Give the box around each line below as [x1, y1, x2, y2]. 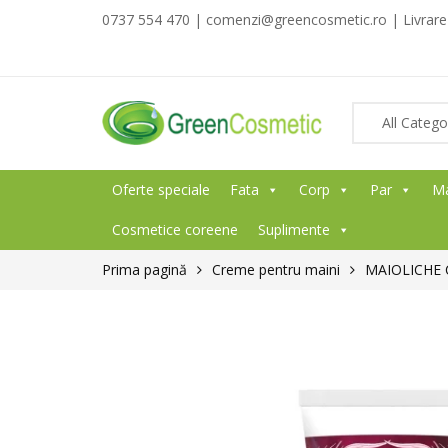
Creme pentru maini [212, 260, 340, 279]
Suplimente [258, 220, 330, 239]
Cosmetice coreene [112, 220, 238, 239]
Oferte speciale [112, 180, 210, 199]
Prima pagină [102, 260, 187, 279]
